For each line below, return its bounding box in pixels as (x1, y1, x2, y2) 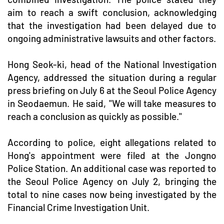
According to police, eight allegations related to (7, 136, 216, 148)
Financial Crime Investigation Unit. (7, 201, 149, 213)
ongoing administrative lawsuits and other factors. (7, 32, 216, 44)
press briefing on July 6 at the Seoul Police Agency (7, 84, 216, 96)
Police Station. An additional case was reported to (7, 162, 216, 174)
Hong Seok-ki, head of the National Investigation (7, 58, 216, 70)
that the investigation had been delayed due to (7, 19, 216, 31)
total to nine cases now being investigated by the (7, 188, 216, 200)
